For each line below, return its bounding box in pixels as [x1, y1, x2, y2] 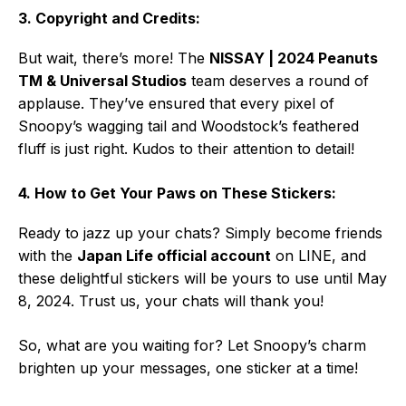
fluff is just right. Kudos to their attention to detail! [18, 140, 354, 159]
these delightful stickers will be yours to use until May [18, 269, 387, 288]
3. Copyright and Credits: [18, 9, 200, 28]
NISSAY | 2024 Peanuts [209, 49, 378, 68]
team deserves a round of [187, 72, 369, 91]
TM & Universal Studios [18, 72, 187, 91]
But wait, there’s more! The [18, 49, 209, 68]
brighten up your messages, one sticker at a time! [18, 359, 358, 378]
